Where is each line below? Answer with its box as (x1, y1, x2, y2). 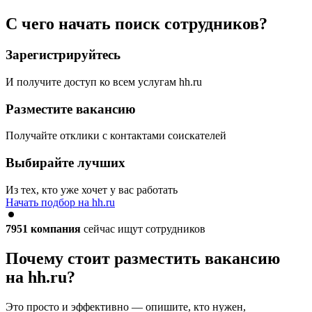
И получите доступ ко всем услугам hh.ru (6, 76, 202, 88)
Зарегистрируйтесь (6, 47, 120, 63)
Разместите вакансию (6, 101, 136, 116)
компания (31, 222, 81, 235)
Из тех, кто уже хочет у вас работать (6, 183, 178, 196)
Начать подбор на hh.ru (6, 196, 115, 208)
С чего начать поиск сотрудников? (6, 15, 267, 33)
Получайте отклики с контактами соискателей (6, 130, 226, 142)
